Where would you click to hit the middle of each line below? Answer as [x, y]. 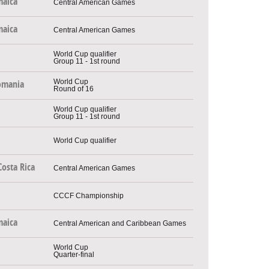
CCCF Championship [89, 195]
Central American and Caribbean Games [120, 223]
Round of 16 [74, 89]
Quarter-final [74, 254]
